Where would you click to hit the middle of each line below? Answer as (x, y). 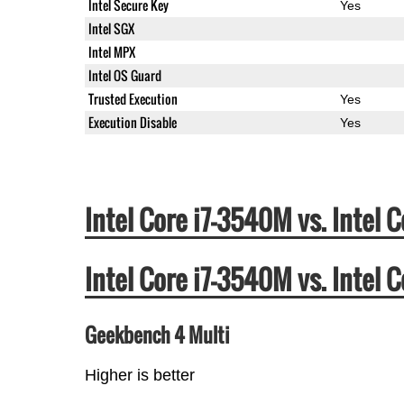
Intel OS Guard (124, 75)
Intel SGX (111, 28)
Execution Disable (132, 122)
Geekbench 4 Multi (157, 334)
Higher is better (139, 375)
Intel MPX (111, 51)
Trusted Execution (133, 98)
